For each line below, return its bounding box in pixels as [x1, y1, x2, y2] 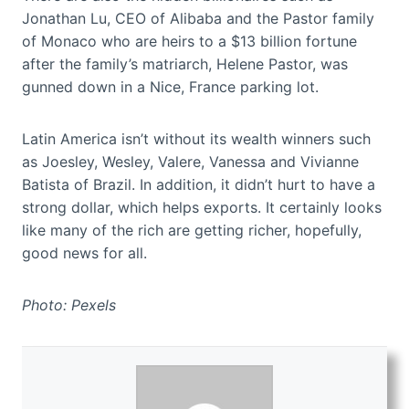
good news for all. [22, 244, 147, 263]
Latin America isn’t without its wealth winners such [22, 130, 371, 149]
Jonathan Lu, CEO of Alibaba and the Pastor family [22, 9, 374, 28]
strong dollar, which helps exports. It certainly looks [22, 198, 382, 217]
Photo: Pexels [22, 296, 116, 315]
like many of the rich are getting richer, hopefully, [22, 221, 362, 240]
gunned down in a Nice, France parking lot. [22, 78, 319, 97]
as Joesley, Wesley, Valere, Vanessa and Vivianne [22, 152, 359, 172]
